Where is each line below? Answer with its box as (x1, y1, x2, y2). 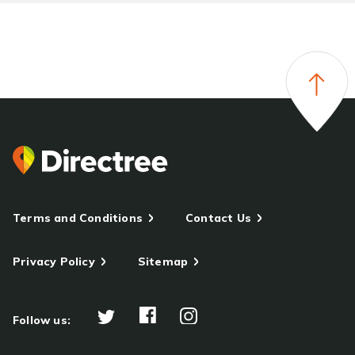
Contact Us (185, 211, 251, 225)
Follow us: (13, 313, 71, 327)
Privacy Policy (13, 254, 95, 269)
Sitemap (137, 254, 189, 269)
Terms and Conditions (13, 211, 143, 225)
